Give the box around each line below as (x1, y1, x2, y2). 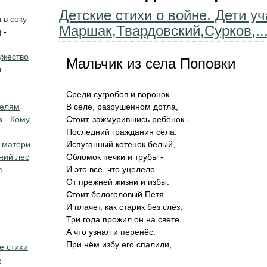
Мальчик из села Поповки (66, 55, 235, 72)
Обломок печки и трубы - (66, 152, 163, 162)
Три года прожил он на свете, (66, 215, 182, 224)
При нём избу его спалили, (66, 240, 172, 249)
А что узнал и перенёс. (66, 227, 156, 237)
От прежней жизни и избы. (66, 177, 169, 187)
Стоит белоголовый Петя (66, 190, 164, 199)
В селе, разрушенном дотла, (66, 102, 178, 111)
